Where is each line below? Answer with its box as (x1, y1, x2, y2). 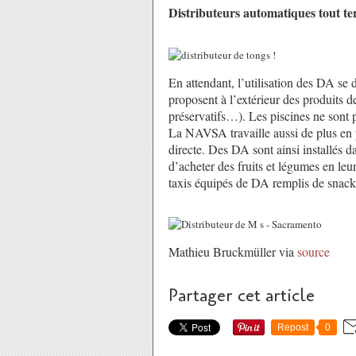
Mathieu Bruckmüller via (168, 243, 297, 260)
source (297, 243, 330, 260)
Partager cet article (168, 284, 315, 308)
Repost (277, 322, 308, 333)
